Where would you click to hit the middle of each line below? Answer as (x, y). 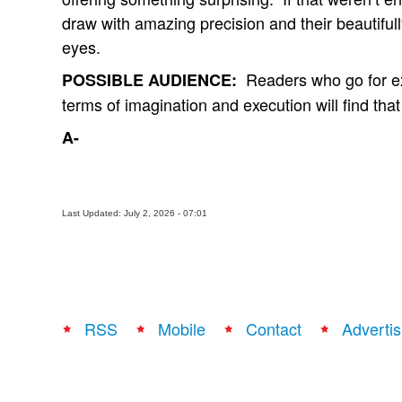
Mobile (182, 328)
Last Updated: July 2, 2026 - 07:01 (135, 213)
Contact (274, 328)
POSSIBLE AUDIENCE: (149, 80)
